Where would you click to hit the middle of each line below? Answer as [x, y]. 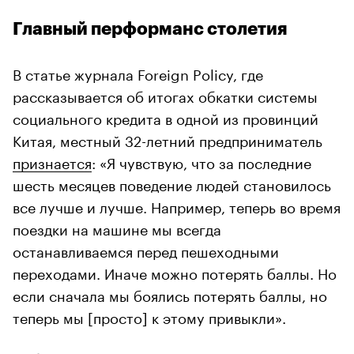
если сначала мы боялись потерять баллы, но [170, 294]
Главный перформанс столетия [150, 30]
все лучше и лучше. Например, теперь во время [177, 206]
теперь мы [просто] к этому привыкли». [149, 316]
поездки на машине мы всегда [117, 228]
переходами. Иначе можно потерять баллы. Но [175, 272]
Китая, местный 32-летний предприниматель [168, 139]
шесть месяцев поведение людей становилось [172, 184]
